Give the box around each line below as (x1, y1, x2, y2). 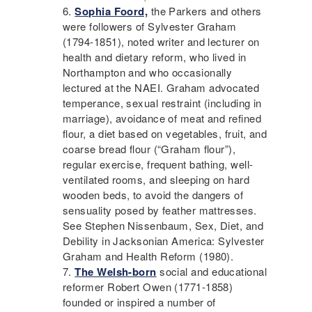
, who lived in (183, 49, 247, 65)
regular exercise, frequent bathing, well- (63, 157, 253, 172)
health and (63, 49, 116, 65)
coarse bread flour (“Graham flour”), (63, 141, 236, 157)
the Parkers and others (148, 3, 262, 19)
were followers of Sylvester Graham (63, 19, 237, 34)
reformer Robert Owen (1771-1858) (63, 279, 233, 295)
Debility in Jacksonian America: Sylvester (63, 233, 265, 249)
